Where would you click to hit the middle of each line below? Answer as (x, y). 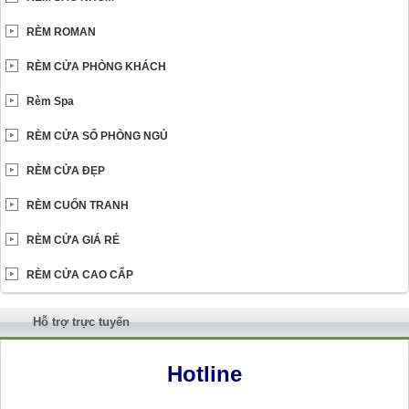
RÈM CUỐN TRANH (78, 205)
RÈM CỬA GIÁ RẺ (73, 240)
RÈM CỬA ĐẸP (66, 170)
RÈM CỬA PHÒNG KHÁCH (96, 66)
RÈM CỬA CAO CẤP (80, 274)
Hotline (204, 373)
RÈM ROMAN (61, 31)
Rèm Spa (50, 101)
